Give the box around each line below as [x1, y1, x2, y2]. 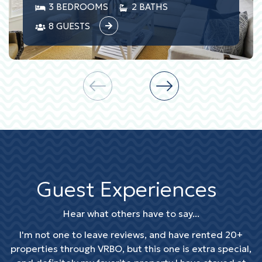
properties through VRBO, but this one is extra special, [11, 242, 251, 254]
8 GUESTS [46, 20, 90, 32]
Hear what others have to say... [63, 207, 199, 219]
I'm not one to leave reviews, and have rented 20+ [19, 228, 243, 240]
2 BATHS [129, 1, 168, 12]
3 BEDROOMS [46, 1, 108, 12]
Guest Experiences [36, 175, 217, 202]
